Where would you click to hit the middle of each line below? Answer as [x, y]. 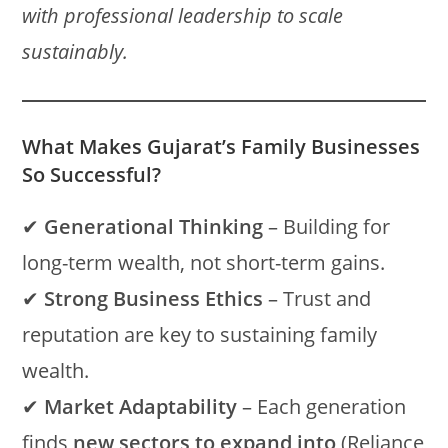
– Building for [327, 226]
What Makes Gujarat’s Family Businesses [221, 146]
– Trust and [317, 298]
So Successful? [92, 174]
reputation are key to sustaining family [200, 334]
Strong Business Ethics [154, 298]
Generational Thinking [154, 226]
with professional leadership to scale [183, 15]
